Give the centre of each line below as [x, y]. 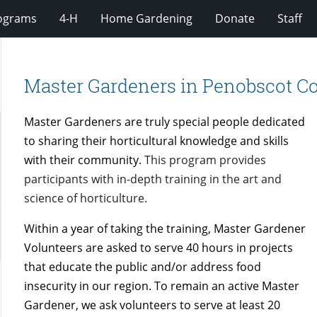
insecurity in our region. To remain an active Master [162, 286]
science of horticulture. [86, 198]
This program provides [206, 160]
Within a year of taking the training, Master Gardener [165, 228]
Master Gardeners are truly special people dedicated [165, 121]
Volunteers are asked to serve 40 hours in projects [159, 247]
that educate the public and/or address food [143, 266]
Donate [235, 18]
